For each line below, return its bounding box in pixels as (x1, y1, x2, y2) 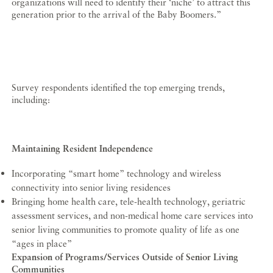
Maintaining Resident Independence (12, 143, 154, 154)
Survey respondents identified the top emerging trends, (12, 82, 225, 93)
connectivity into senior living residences (12, 182, 171, 193)
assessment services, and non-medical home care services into (12, 210, 253, 221)
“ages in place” (12, 238, 73, 249)
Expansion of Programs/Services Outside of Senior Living (12, 251, 239, 263)
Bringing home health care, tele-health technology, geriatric (12, 196, 246, 207)
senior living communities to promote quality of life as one (12, 224, 240, 235)
